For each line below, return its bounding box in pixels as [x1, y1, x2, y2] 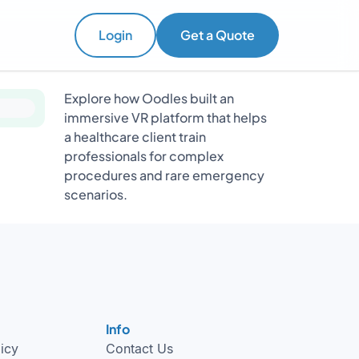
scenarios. [64, 186, 127, 203]
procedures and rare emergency [64, 167, 264, 184]
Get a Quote [180, 26, 255, 43]
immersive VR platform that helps [64, 109, 267, 126]
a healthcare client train [64, 128, 206, 145]
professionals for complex [64, 147, 224, 164]
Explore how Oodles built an [64, 90, 234, 107]
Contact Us [106, 341, 174, 357]
